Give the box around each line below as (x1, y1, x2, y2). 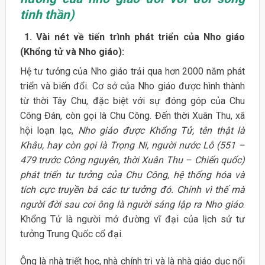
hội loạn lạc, (20, 124, 78, 136)
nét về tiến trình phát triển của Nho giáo (54, 31, 245, 43)
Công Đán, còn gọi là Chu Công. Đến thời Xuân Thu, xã (20, 109, 245, 121)
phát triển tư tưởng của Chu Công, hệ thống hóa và (20, 169, 245, 180)
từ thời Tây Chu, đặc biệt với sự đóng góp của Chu (20, 95, 245, 106)
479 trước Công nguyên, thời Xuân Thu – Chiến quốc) (20, 154, 245, 166)
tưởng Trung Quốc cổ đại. (20, 228, 123, 240)
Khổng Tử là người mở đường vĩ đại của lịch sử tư (20, 213, 245, 225)
